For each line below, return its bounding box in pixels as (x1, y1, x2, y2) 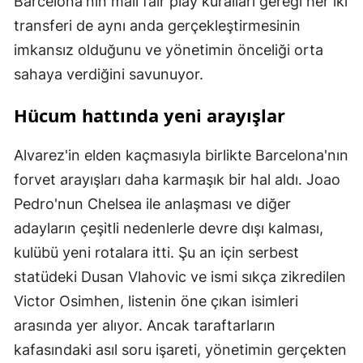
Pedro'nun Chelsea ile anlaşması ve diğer (14, 194, 291, 212)
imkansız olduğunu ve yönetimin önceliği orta (14, 41, 323, 58)
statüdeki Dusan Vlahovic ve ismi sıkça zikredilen (14, 267, 346, 285)
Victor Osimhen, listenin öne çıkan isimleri (14, 292, 298, 310)
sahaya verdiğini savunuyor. (14, 65, 203, 83)
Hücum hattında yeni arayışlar (14, 102, 285, 127)
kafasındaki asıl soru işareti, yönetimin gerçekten (14, 340, 347, 358)
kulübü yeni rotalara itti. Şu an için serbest (14, 243, 299, 261)
